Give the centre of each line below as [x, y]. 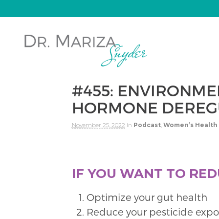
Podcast [147, 125]
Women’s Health [190, 125]
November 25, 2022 [98, 125]
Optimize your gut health [147, 197]
